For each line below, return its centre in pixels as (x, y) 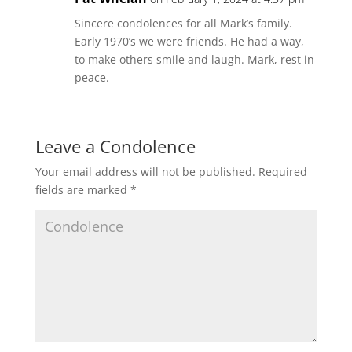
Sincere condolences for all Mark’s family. (183, 23)
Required (282, 172)
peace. (92, 77)
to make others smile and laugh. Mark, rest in (194, 59)
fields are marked (82, 190)
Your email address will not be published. (145, 172)
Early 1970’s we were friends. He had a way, (189, 41)
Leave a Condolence (115, 146)
